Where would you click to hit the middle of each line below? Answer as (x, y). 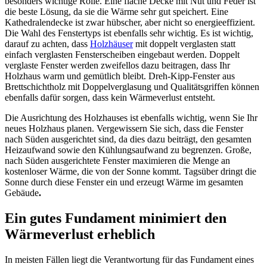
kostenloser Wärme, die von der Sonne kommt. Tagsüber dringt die (131, 172)
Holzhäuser (111, 44)
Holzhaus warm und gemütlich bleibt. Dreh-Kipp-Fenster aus (120, 76)
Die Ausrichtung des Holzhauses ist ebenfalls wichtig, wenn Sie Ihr (131, 118)
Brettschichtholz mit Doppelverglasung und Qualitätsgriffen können (132, 87)
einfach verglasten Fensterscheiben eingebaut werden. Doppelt (122, 55)
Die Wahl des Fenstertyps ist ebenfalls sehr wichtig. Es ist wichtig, (129, 33)
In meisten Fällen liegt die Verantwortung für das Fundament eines (129, 260)
